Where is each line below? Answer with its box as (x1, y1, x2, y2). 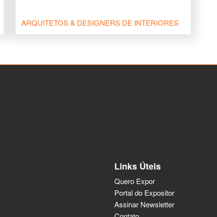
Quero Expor (114, 176, 155, 186)
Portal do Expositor (114, 187, 174, 198)
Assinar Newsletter (114, 199, 174, 210)
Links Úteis (114, 160, 161, 173)
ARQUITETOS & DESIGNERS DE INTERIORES (21, 17, 179, 28)
